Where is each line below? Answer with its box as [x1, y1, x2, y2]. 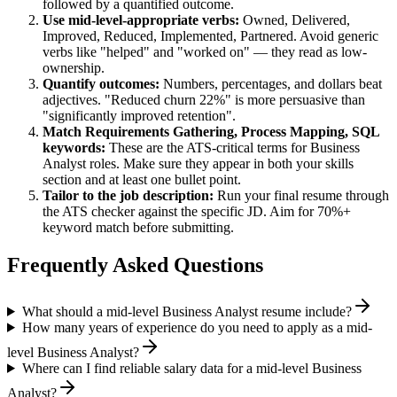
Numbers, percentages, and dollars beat [160, 76, 382, 92]
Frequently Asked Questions [7, 253, 263, 277]
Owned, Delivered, [243, 12, 350, 28]
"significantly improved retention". [43, 108, 236, 124]
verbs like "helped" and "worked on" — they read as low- [43, 44, 367, 60]
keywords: [43, 140, 105, 156]
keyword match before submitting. [43, 220, 234, 236]
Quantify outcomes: [43, 76, 160, 92]
